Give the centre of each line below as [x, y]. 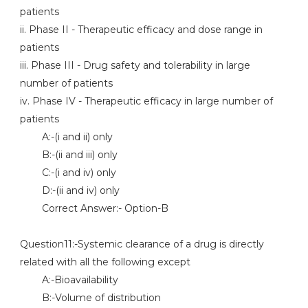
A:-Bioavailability [69, 280]
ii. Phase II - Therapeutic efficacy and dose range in [141, 30]
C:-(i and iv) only [68, 173]
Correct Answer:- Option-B [94, 208]
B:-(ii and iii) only [68, 155]
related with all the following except [105, 262]
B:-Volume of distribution [90, 298]
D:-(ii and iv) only [69, 190]
